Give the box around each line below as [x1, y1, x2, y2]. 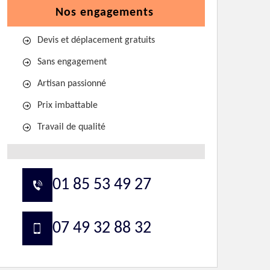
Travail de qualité [37, 122, 105, 132]
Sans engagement [37, 57, 107, 67]
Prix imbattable [37, 101, 98, 110]
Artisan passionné [37, 79, 106, 89]
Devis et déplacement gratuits [37, 36, 155, 45]
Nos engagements [55, 7, 154, 19]
